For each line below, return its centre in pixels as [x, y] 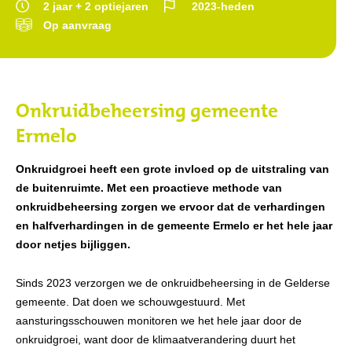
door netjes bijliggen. [73, 244]
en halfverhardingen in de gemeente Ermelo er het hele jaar [174, 225]
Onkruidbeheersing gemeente [147, 110]
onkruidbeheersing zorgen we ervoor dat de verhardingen [170, 207]
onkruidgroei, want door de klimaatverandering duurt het [156, 339]
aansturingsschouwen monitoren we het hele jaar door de [159, 321]
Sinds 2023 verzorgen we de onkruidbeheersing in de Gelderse [173, 283]
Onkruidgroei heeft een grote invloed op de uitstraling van [172, 169]
